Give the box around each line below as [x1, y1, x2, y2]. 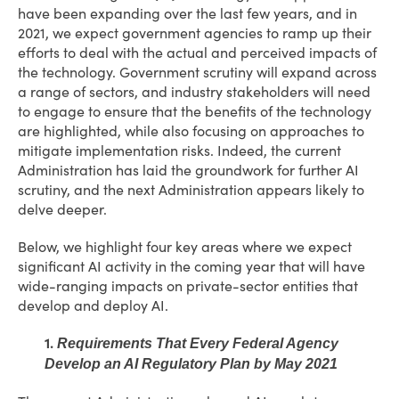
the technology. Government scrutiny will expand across [18, 63, 377, 81]
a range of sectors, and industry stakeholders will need [18, 83, 370, 101]
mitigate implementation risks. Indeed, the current [18, 142, 341, 159]
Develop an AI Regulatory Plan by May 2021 [45, 356, 338, 371]
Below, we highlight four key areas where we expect [18, 238, 352, 256]
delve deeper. [18, 200, 110, 218]
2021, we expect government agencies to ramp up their [18, 24, 371, 42]
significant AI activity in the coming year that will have [18, 257, 365, 275]
